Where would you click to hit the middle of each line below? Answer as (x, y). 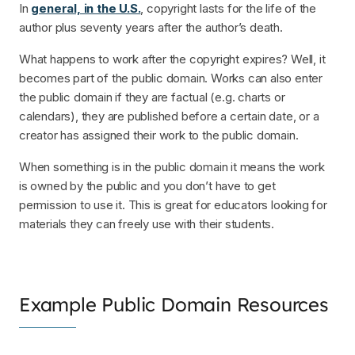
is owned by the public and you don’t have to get (147, 186)
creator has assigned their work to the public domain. (159, 135)
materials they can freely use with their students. (147, 224)
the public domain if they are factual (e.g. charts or (152, 97)
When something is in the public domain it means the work (172, 167)
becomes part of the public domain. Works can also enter (171, 78)
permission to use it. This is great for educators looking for (173, 205)
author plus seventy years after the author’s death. (151, 27)
